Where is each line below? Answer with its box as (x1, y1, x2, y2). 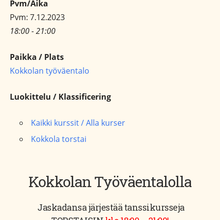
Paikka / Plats (10, 52, 64, 62)
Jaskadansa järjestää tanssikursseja (35, 201, 185, 213)
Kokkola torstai (31, 134, 86, 144)
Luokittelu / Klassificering (10, 91, 111, 102)
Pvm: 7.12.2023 (10, 12, 65, 23)
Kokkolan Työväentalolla (28, 172, 192, 191)
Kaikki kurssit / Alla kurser (31, 117, 125, 128)
